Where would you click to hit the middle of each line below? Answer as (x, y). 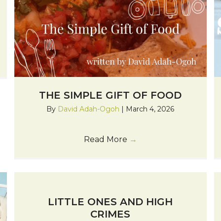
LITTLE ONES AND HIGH (110, 202)
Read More (106, 139)
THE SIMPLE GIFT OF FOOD (110, 95)
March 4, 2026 (150, 109)
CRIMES (110, 214)
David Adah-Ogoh (90, 109)
